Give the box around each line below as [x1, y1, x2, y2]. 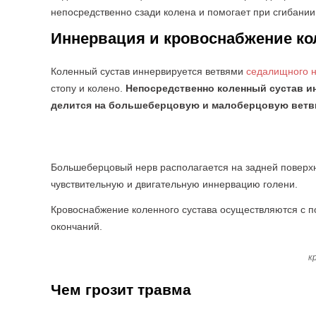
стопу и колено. [51, 83, 126, 94]
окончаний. [51, 221, 102, 232]
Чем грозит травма [51, 281, 191, 298]
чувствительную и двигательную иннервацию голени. [51, 178, 298, 190]
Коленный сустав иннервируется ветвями [51, 66, 246, 77]
